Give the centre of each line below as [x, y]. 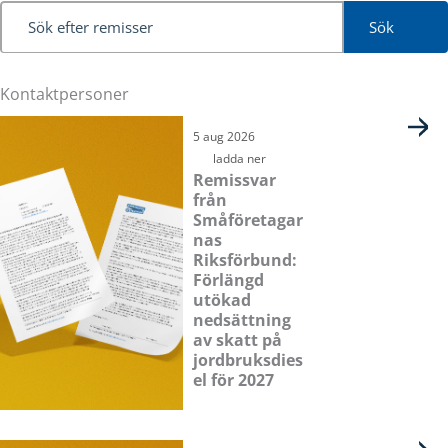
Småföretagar [247, 219]
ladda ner [239, 158]
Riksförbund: [244, 259]
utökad [221, 299]
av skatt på [237, 339]
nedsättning [241, 319]
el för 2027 [233, 379]
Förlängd [228, 279]
